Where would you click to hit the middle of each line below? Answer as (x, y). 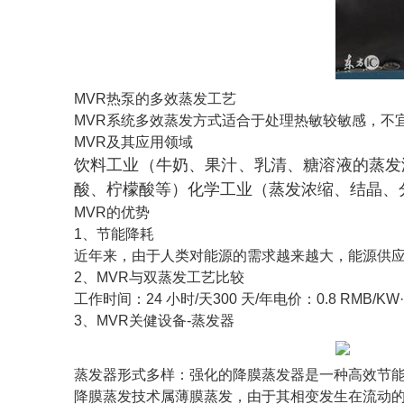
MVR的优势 (112, 212)
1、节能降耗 (114, 234)
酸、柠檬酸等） (131, 189)
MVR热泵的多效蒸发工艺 (155, 99)
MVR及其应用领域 (133, 142)
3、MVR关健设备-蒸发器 (154, 321)
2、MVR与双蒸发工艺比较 (159, 277)
